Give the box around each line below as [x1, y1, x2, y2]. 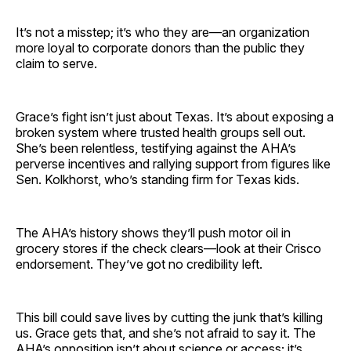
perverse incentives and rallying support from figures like [16, 155, 331, 172]
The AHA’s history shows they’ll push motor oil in [16, 224, 291, 241]
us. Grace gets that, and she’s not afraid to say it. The [16, 324, 316, 341]
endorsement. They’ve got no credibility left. [16, 255, 262, 272]
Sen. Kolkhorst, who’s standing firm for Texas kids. [16, 171, 299, 187]
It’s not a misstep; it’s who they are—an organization [16, 24, 309, 40]
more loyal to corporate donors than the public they [16, 39, 305, 56]
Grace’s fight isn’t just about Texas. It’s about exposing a [16, 108, 334, 125]
